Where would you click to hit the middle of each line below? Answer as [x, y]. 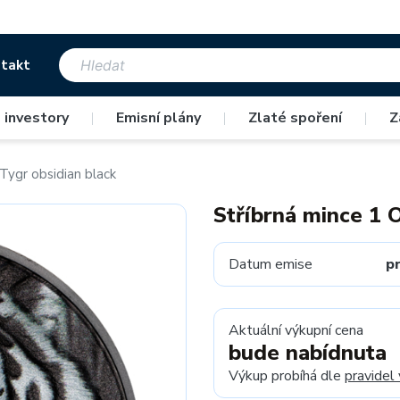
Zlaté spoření [295, 118]
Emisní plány [158, 118]
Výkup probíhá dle [287, 376]
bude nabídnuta [308, 353]
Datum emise [271, 264]
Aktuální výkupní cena [296, 330]
